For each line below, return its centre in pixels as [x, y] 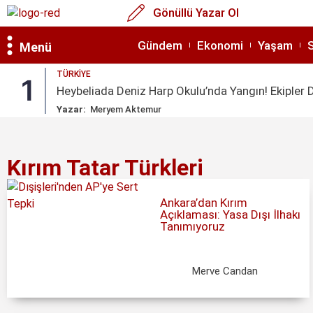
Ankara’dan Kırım [204, 202]
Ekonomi [220, 45]
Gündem [160, 45]
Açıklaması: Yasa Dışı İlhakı [231, 214]
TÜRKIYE [74, 74]
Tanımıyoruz [193, 226]
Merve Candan [225, 271]
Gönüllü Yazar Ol [196, 13]
